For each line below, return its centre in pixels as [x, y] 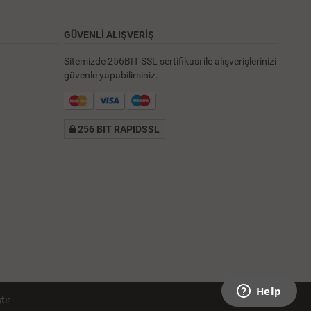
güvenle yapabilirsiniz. [111, 75]
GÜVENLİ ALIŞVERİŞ [109, 34]
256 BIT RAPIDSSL [119, 129]
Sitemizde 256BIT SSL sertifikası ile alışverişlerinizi [170, 61]
